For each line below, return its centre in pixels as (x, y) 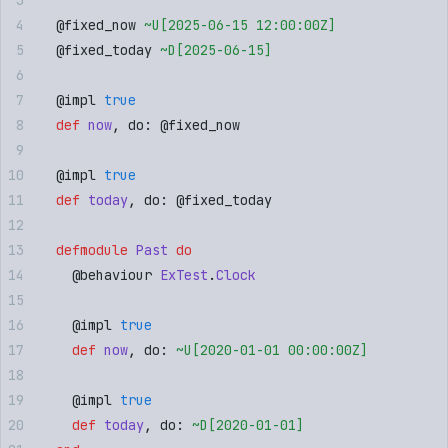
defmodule (84, 249)
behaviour (116, 274)
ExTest (180, 274)
